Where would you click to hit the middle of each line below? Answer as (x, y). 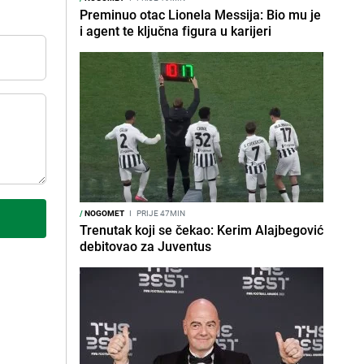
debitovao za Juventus (145, 246)
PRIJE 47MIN (160, 213)
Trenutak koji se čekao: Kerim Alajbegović (201, 230)
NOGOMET (104, 213)
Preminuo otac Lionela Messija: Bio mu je (200, 15)
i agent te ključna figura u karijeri (175, 31)
